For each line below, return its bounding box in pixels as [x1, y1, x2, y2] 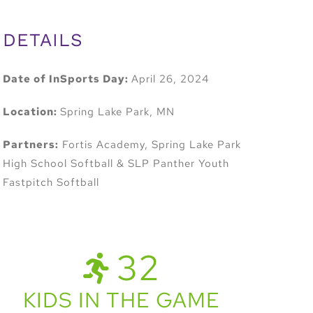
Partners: [3, 137, 59, 152]
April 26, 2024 [131, 71, 210, 86]
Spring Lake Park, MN [60, 104, 175, 119]
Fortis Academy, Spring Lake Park [59, 137, 242, 152]
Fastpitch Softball [3, 175, 100, 189]
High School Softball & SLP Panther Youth [3, 156, 230, 170]
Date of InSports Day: [3, 71, 132, 86]
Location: [3, 104, 61, 119]
